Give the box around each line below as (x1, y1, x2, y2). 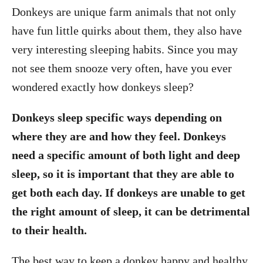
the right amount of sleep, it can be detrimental (12, 205, 250, 218)
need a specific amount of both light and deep (12, 149, 240, 161)
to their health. (12, 224, 87, 237)
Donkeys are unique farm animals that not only (12, 5, 236, 18)
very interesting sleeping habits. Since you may (12, 43, 238, 56)
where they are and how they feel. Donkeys (12, 130, 226, 143)
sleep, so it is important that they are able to (12, 167, 234, 180)
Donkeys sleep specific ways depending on (12, 111, 222, 124)
